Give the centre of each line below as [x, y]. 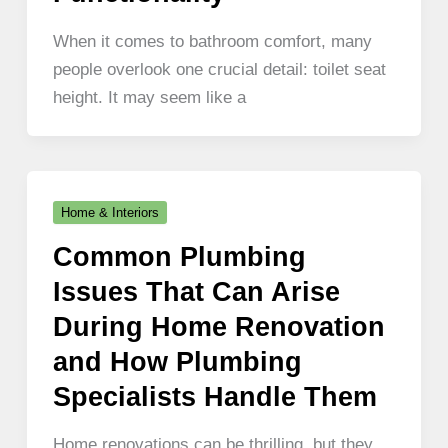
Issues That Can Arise [196, 291]
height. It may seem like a [149, 96]
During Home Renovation [218, 326]
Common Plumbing [179, 256]
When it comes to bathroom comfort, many [212, 40]
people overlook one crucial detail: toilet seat [219, 68]
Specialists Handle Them [214, 396]
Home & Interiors [109, 213]
